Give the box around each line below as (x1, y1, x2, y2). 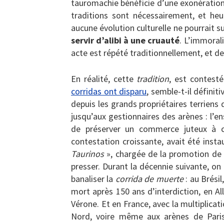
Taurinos (71, 148, 104, 160)
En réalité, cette (71, 73, 137, 85)
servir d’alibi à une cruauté (71, 34, 180, 46)
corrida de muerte (115, 173, 183, 185)
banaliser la (71, 173, 115, 185)
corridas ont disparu (71, 85, 147, 97)
